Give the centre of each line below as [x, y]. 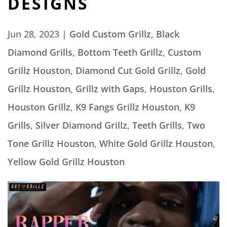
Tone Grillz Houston [51, 143]
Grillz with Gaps [110, 89]
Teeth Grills [157, 125]
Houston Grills [181, 89]
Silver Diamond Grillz [81, 125]
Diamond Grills [40, 52]
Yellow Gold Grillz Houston [66, 162]
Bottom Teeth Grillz [120, 52]
